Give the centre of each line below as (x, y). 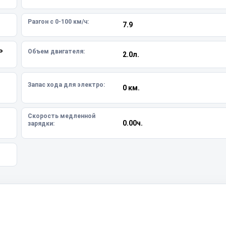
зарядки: (41, 124)
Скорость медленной (62, 116)
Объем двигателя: (56, 51)
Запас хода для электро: (66, 84)
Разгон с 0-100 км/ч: (58, 22)
